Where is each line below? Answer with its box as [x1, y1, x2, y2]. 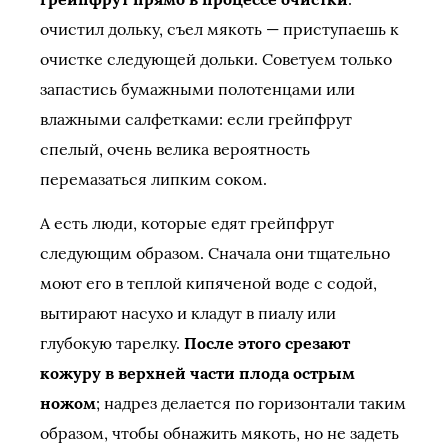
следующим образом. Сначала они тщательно [40, 243, 390, 263]
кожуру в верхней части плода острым [40, 363, 355, 383]
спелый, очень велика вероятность [40, 139, 310, 159]
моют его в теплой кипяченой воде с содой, [40, 273, 377, 293]
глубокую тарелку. [40, 333, 184, 353]
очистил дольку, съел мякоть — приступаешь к [40, 19, 399, 39]
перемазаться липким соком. [40, 169, 267, 189]
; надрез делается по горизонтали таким [96, 393, 406, 413]
